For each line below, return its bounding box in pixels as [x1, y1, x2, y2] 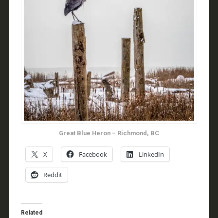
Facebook [78, 149, 107, 159]
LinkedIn [138, 149, 164, 159]
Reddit [43, 170, 62, 179]
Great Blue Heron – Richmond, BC [59, 129, 159, 137]
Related [20, 209, 42, 216]
